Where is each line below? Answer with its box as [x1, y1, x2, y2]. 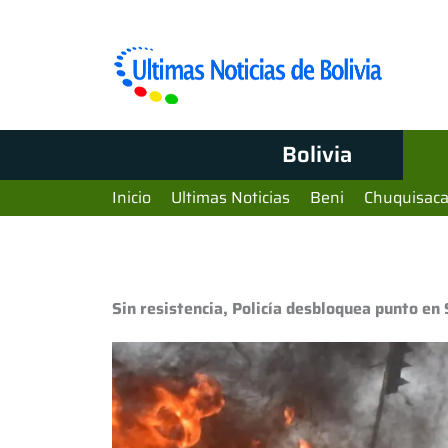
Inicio [112, 185, 151, 210]
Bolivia [281, 137, 352, 172]
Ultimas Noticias [171, 185, 290, 210]
